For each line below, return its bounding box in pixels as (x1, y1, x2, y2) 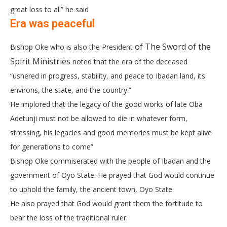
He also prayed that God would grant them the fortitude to (10, 199, 203, 209)
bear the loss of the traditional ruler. (10, 213, 128, 223)
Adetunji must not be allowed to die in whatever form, (10, 113, 187, 124)
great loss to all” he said (10, 5, 89, 15)
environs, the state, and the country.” (10, 85, 131, 95)
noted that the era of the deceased (72, 57, 187, 67)
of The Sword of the (135, 41, 211, 53)
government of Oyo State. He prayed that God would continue (10, 170, 214, 180)
